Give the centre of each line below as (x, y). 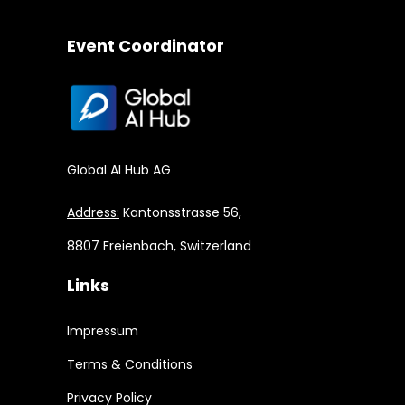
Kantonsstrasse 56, (180, 213)
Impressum (103, 331)
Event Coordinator (146, 46)
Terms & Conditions (130, 365)
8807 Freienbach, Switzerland (159, 246)
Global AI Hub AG (119, 170)
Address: (93, 213)
